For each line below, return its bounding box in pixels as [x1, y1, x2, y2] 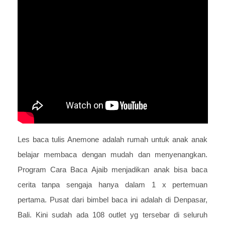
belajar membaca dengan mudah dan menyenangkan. [17, 150, 208, 159]
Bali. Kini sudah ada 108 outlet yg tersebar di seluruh [17, 210, 208, 219]
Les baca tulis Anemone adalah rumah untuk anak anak [17, 135, 208, 144]
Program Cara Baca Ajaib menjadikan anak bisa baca [17, 165, 208, 174]
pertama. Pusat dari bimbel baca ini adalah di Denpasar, [17, 195, 208, 204]
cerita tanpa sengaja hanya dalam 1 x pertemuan [17, 180, 208, 189]
